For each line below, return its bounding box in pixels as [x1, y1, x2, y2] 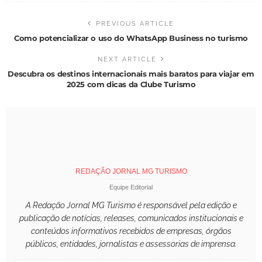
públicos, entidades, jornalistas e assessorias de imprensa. [25, 239, 237, 249]
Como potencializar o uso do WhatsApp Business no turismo [13, 33, 249, 43]
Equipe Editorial [109, 184, 153, 191]
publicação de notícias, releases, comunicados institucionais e [19, 213, 243, 223]
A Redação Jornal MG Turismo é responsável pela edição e [25, 201, 237, 211]
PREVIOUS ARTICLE [96, 20, 174, 28]
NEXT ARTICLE [97, 56, 157, 64]
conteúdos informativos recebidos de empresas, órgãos [30, 226, 232, 236]
